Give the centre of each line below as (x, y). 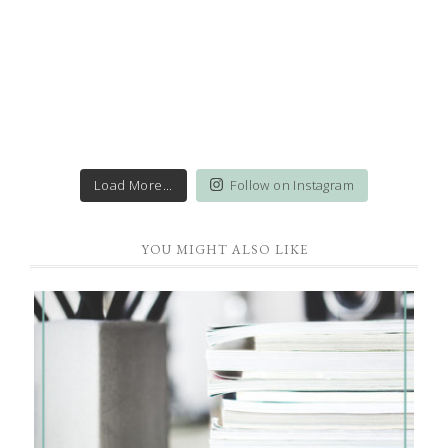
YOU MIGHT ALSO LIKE (224, 249)
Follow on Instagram (292, 184)
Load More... (133, 184)
